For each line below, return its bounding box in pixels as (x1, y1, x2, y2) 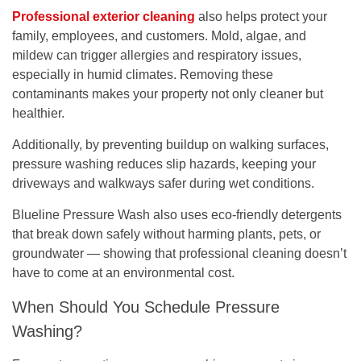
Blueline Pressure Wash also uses (12, 207, 211, 222)
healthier (12, 106, 61, 120)
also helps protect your (195, 9, 327, 23)
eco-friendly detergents (211, 207, 342, 222)
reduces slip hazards (117, 156, 235, 171)
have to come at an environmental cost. (12, 265, 234, 280)
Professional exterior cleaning (12, 9, 195, 23)
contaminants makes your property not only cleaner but (12, 86, 323, 101)
